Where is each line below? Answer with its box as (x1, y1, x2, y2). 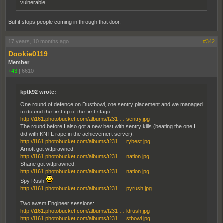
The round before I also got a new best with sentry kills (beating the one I (20, 123, 195, 129)
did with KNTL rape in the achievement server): (20, 130, 134, 137)
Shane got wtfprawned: (20, 160, 76, 167)
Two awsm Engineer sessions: (20, 200, 94, 206)
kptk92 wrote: (20, 88, 56, 95)
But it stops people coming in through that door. (8, 18, 121, 25)
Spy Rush (20, 177, 46, 184)
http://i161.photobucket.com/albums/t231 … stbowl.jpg (20, 215, 150, 221)
